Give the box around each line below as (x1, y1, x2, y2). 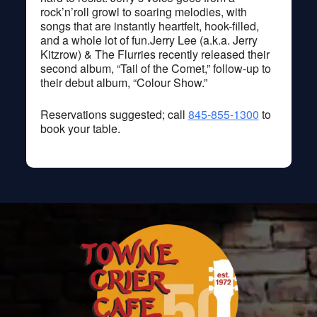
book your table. (40, 120, 120, 137)
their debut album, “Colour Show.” (40, 74, 207, 91)
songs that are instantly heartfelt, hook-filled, (40, 17, 259, 34)
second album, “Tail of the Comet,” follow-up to (40, 59, 271, 76)
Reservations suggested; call (40, 105, 188, 122)
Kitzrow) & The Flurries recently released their (40, 45, 270, 62)
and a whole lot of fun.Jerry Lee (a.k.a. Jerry (40, 31, 258, 48)
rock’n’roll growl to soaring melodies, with (40, 3, 247, 20)
